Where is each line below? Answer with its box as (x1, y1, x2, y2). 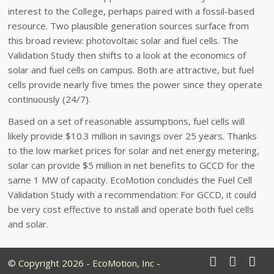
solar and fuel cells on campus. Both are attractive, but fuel (8, 63, 254, 76)
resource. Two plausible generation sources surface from (8, 19, 250, 32)
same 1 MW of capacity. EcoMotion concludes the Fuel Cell (8, 174, 253, 187)
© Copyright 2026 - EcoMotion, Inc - (8, 257, 161, 270)
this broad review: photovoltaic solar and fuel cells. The (8, 34, 239, 46)
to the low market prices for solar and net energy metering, (8, 144, 260, 157)
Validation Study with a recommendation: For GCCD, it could (8, 188, 257, 201)
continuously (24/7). (8, 92, 91, 105)
